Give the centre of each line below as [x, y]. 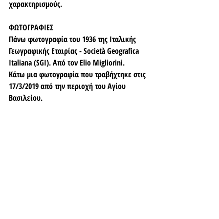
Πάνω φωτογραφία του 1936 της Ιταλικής [73, 39]
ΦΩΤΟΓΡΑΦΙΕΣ [31, 27]
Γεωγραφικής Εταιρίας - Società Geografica [75, 51]
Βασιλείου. [26, 98]
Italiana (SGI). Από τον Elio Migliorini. [67, 63]
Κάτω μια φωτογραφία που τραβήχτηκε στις [78, 74]
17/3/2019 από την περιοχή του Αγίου [68, 86]
